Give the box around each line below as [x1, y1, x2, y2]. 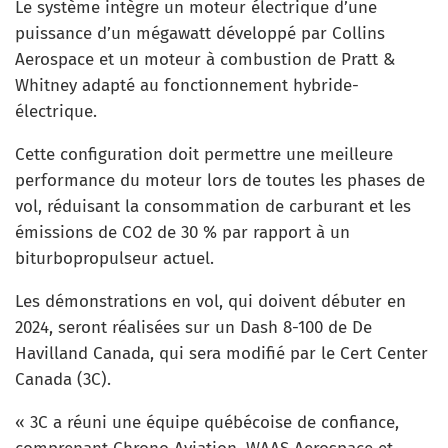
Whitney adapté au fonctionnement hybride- [15, 74, 359, 96]
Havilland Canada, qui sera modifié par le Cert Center [15, 342, 428, 364]
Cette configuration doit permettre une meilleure [15, 143, 393, 165]
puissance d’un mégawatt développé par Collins [15, 22, 385, 44]
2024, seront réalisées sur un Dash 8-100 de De [15, 316, 372, 338]
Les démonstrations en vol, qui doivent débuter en [15, 290, 406, 312]
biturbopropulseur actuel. [15, 247, 214, 269]
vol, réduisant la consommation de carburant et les [15, 195, 411, 217]
